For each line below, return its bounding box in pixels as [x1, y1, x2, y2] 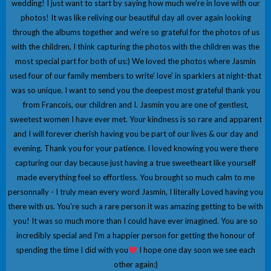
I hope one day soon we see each [137, 245, 255, 255]
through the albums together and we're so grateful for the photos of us [11, 27, 260, 38]
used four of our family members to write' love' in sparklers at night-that [10, 71, 261, 81]
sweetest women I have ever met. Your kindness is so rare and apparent [9, 114, 262, 125]
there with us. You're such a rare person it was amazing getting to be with [8, 201, 263, 212]
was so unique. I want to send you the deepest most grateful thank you [11, 85, 260, 96]
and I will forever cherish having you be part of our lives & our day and [13, 129, 258, 139]
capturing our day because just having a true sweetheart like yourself [15, 158, 256, 168]
